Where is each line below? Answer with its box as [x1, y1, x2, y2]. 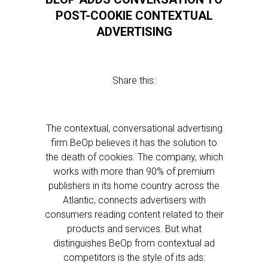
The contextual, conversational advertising [45, 123, 223, 134]
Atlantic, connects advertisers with [62, 194, 206, 206]
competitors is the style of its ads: [63, 252, 205, 263]
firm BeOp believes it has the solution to [51, 137, 217, 148]
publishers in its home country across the [48, 180, 220, 191]
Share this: [112, 75, 156, 86]
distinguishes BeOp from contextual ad [53, 237, 215, 249]
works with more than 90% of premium [53, 166, 215, 177]
